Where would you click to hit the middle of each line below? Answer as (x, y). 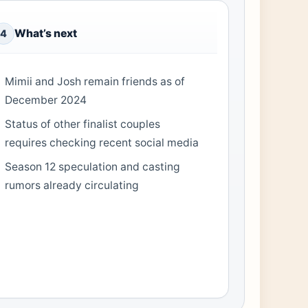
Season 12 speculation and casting (93, 167)
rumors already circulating (72, 186)
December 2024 (46, 100)
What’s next (46, 33)
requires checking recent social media (102, 143)
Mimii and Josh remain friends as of (95, 82)
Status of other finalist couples (83, 124)
